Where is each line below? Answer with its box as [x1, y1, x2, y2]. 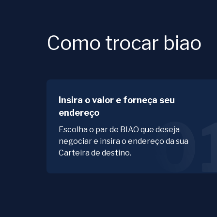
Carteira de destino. [59, 148, 131, 158]
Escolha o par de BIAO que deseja [59, 125, 180, 135]
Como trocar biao [46, 31, 201, 55]
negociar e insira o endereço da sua [59, 137, 188, 146]
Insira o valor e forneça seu [59, 95, 175, 106]
